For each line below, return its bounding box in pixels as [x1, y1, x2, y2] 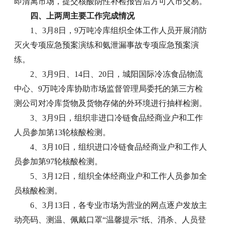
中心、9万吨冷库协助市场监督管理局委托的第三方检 [14, 84, 203, 93]
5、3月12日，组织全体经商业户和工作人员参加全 [30, 172, 207, 181]
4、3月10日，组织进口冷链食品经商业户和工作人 [30, 143, 207, 152]
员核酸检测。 [14, 186, 63, 195]
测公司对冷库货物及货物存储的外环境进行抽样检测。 [14, 99, 207, 108]
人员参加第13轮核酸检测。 [14, 128, 111, 137]
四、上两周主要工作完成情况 [30, 12, 135, 21]
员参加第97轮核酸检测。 [14, 157, 103, 166]
